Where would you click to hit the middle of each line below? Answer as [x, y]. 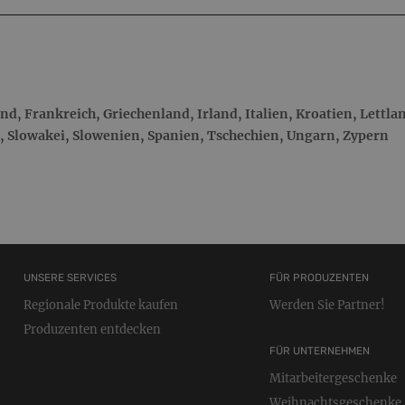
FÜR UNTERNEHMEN [320, 351]
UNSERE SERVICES [70, 278]
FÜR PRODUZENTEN [320, 278]
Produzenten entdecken [92, 330]
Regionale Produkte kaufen [100, 306]
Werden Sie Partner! [328, 306]
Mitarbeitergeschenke [334, 379]
